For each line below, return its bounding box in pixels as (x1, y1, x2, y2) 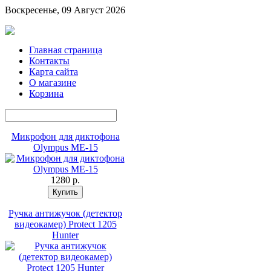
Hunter (52, 230, 79, 240)
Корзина (29, 88, 64, 99)
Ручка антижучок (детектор (8, 208, 122, 218)
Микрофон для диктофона (11, 131, 120, 142)
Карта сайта (29, 67, 78, 77)
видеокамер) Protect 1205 (14, 219, 117, 229)
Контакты (29, 56, 70, 66)
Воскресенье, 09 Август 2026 (5, 5, 125, 15)
